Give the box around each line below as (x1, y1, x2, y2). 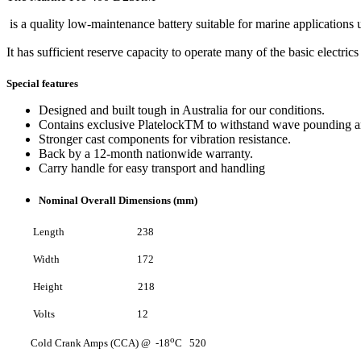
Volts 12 (6, 308, 148, 321)
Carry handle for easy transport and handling (39, 160, 265, 175)
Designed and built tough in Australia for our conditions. (39, 102, 325, 117)
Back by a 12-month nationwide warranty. (39, 146, 253, 160)
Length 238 (6, 226, 154, 239)
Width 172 (6, 253, 154, 266)
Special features (6, 77, 78, 89)
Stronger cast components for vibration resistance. (39, 131, 291, 146)
